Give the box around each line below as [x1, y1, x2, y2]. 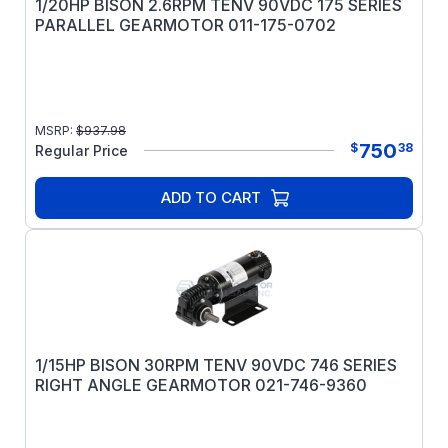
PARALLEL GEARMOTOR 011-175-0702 [35, 15, 336, 35]
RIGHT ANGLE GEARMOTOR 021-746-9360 [35, 375, 367, 395]
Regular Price [35, 142, 128, 159]
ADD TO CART [161, 188, 261, 207]
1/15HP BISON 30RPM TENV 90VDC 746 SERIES [35, 355, 397, 375]
